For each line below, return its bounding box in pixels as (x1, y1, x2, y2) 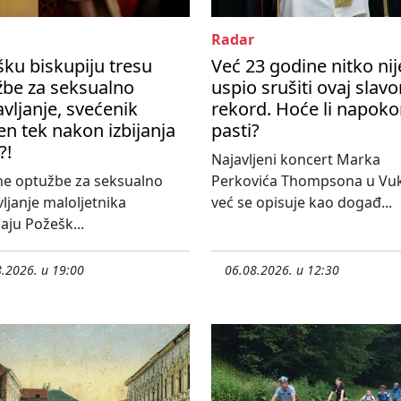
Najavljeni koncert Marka (211, 149, 380, 170)
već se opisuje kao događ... (211, 192, 392, 213)
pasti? (211, 118, 260, 143)
